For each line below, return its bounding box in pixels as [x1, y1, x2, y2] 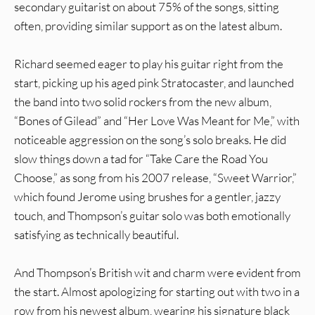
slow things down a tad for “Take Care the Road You [14, 151, 268, 167]
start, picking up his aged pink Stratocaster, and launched [14, 75, 294, 91]
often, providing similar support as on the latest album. [14, 18, 282, 34]
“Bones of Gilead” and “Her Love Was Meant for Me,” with [14, 113, 300, 129]
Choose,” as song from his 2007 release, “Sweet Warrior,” [14, 170, 297, 186]
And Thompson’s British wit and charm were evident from [14, 265, 301, 281]
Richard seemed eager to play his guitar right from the [14, 56, 283, 72]
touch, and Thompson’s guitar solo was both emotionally [14, 208, 290, 224]
